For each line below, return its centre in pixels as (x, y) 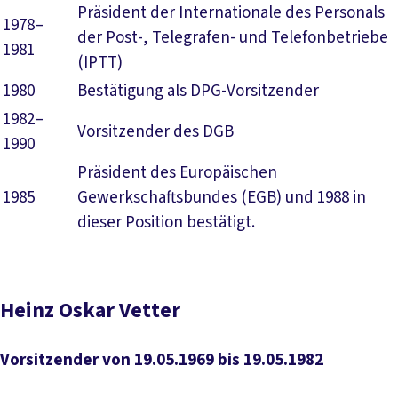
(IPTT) (100, 63)
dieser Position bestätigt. (166, 223)
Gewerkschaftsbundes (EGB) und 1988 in (222, 198)
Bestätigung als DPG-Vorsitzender (198, 91)
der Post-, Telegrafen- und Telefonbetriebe (233, 38)
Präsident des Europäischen (177, 173)
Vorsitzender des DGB (155, 132)
